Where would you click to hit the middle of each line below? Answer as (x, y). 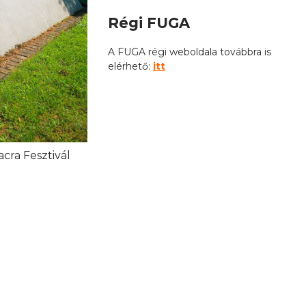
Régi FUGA (149, 23)
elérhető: (130, 67)
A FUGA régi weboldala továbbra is (190, 52)
